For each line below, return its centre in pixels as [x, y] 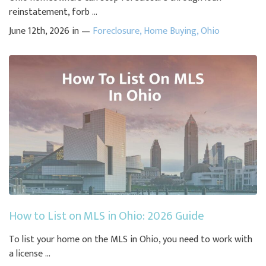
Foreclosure [116, 31]
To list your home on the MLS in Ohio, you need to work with [131, 240]
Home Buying [170, 31]
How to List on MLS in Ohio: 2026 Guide [107, 216]
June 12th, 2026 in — [51, 31]
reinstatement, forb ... [53, 12]
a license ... [30, 254]
